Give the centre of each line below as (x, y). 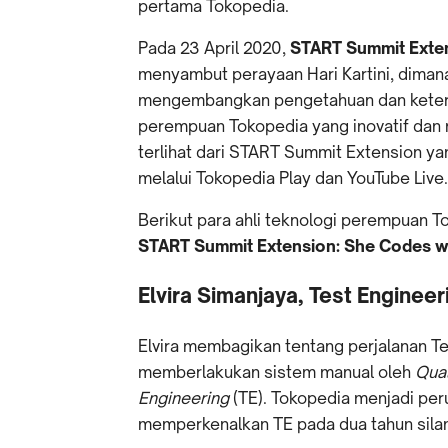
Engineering (183, 398)
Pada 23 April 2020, (214, 48)
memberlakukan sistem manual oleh (276, 372)
